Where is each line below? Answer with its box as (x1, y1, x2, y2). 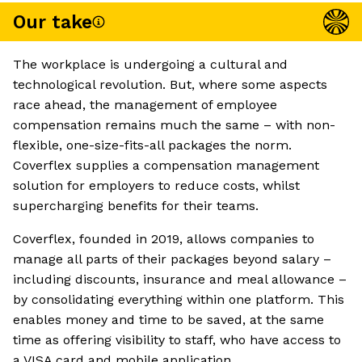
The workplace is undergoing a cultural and (13, 57, 288, 73)
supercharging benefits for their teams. (13, 198, 259, 214)
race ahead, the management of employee (13, 97, 277, 113)
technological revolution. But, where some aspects (13, 77, 327, 93)
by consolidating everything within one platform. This (13, 292, 344, 308)
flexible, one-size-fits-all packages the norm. (13, 137, 292, 154)
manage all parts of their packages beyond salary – (13, 251, 331, 267)
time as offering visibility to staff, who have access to (13, 332, 341, 348)
